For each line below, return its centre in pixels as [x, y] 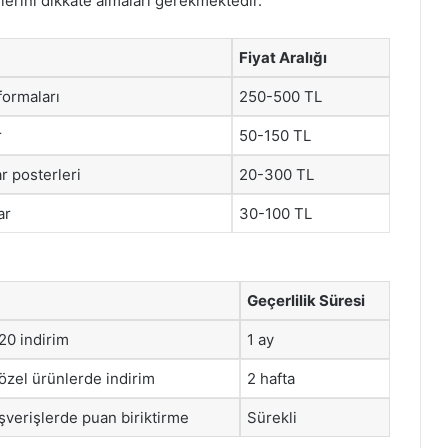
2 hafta [271, 378]
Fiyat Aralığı [283, 57]
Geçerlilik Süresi [306, 300]
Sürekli [272, 417]
